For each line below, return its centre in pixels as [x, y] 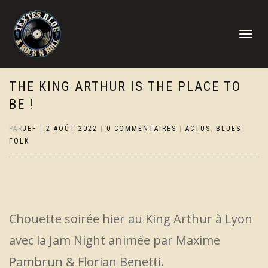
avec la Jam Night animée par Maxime [115, 240]
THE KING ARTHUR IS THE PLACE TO [125, 86]
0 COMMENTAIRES [141, 129]
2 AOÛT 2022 [72, 129]
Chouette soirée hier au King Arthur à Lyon [131, 219]
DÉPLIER [250, 35]
